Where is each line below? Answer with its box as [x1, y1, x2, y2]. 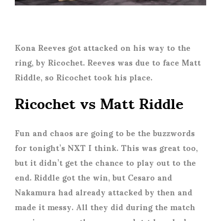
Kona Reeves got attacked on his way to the [15, 36, 190, 59]
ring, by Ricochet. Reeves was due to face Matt [15, 50, 201, 74]
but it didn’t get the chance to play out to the [15, 150, 196, 174]
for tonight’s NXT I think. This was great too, [15, 136, 198, 159]
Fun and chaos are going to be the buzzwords [15, 121, 195, 145]
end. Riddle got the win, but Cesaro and [15, 165, 172, 189]
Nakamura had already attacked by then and [15, 180, 192, 204]
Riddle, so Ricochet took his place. [15, 65, 152, 89]
